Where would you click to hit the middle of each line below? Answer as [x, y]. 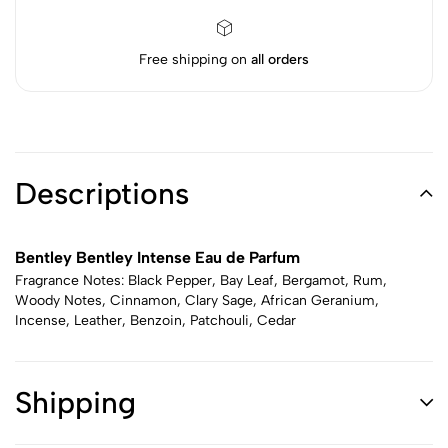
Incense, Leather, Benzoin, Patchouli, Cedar [155, 320]
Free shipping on [195, 59]
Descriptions [102, 193]
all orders [280, 59]
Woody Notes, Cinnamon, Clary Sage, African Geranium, [197, 300]
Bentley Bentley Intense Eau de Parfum [157, 257]
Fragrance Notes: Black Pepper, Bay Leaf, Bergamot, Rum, [201, 280]
